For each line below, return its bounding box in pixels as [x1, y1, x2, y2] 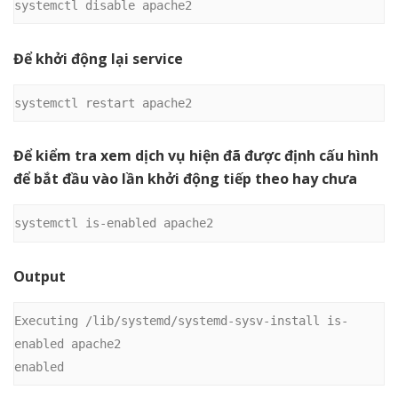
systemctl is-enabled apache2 [14, 216, 213, 231]
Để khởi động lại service [13, 48, 183, 68]
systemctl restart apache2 [14, 95, 192, 110]
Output [13, 266, 66, 286]
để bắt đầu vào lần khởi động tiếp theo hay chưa [13, 169, 357, 189]
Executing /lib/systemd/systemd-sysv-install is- [14, 313, 348, 328]
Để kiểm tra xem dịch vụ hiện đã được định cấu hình [13, 146, 378, 166]
